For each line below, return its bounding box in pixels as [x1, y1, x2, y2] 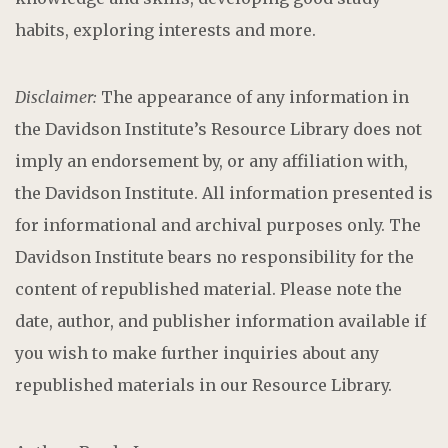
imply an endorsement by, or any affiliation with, [15, 150, 408, 171]
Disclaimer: [15, 86, 97, 107]
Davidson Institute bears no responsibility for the [15, 246, 414, 267]
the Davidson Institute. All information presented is [15, 182, 433, 203]
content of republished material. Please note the [15, 278, 402, 299]
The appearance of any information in [97, 86, 409, 107]
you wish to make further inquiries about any [15, 342, 379, 363]
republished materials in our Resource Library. [15, 374, 392, 395]
